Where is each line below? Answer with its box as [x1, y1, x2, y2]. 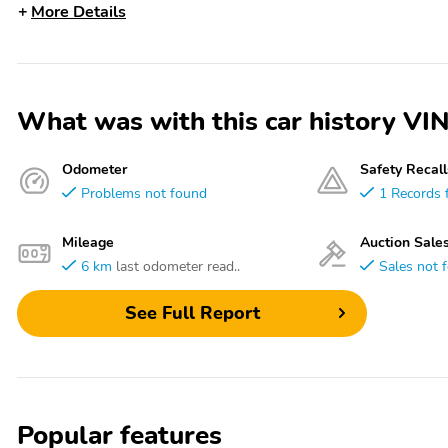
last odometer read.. [116, 255, 240, 276]
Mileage [62, 231, 114, 252]
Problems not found [81, 182, 207, 203]
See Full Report [124, 301, 260, 326]
